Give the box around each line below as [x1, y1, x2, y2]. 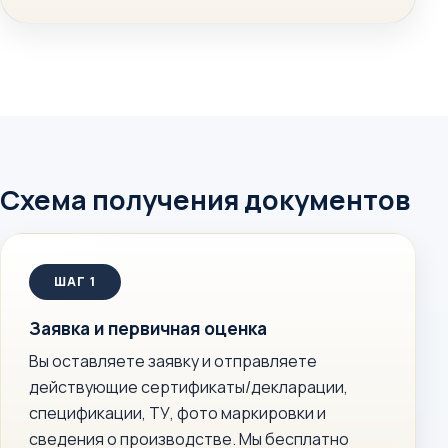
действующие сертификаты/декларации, [29, 376, 348, 398]
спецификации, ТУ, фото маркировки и [29, 402, 326, 424]
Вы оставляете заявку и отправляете [29, 350, 317, 372]
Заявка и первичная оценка [29, 316, 267, 340]
